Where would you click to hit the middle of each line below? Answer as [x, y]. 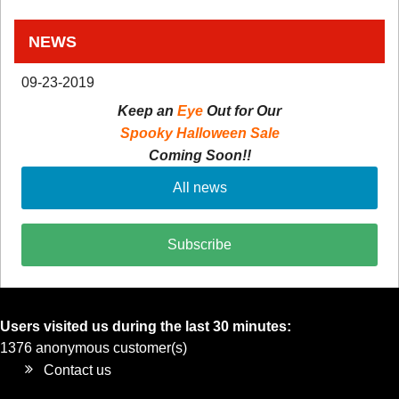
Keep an [146, 111]
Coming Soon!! [199, 156]
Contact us [78, 370]
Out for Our [244, 111]
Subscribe [199, 245]
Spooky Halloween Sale [199, 134]
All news [199, 188]
